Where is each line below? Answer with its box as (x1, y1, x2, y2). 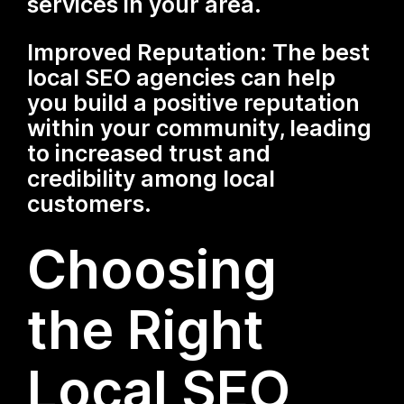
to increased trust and (27, 139, 271, 167)
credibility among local (27, 164, 276, 192)
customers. (27, 189, 152, 217)
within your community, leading (27, 114, 372, 142)
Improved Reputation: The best (27, 38, 371, 66)
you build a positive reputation (27, 88, 361, 116)
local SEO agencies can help (27, 63, 336, 91)
